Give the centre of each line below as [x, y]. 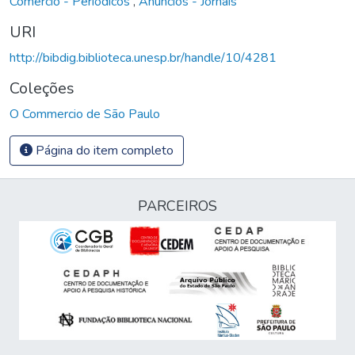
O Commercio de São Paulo [85, 114]
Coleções [42, 88]
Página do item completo [103, 150]
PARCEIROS [177, 206]
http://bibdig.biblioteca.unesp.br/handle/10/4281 [143, 57]
